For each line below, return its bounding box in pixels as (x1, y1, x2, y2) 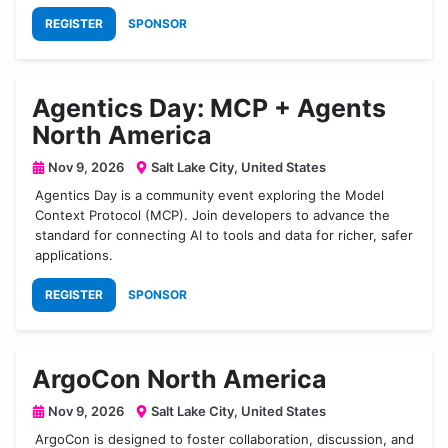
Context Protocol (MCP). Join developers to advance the (35, 207, 391, 224)
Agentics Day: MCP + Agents (32, 93, 386, 124)
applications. (35, 247, 114, 264)
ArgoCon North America (32, 364, 327, 395)
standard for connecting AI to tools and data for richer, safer (35, 227, 414, 244)
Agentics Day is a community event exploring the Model (35, 187, 385, 204)
